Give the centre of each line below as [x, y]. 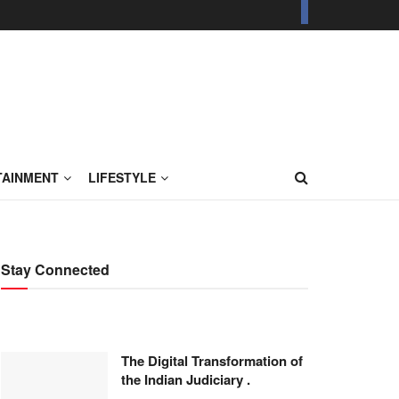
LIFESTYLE [122, 177]
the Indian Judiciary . [186, 379]
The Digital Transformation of [212, 361]
